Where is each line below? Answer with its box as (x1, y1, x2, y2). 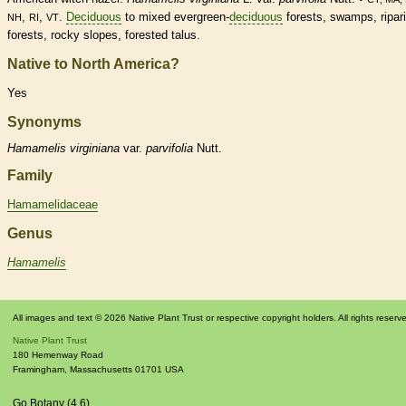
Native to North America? (7, 55, 179, 72)
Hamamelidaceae (7, 198, 98, 212)
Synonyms (7, 113, 82, 130)
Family (7, 168, 53, 184)
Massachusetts (70, 363, 132, 374)
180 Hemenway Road (13, 349, 103, 360)
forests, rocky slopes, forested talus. (7, 27, 200, 42)
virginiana (70, 141, 120, 156)
